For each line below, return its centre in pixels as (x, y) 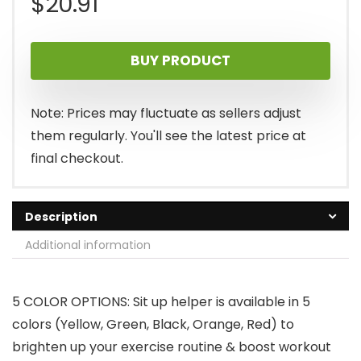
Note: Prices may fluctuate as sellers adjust (166, 114)
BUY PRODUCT (180, 61)
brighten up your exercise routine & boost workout (172, 347)
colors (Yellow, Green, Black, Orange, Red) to (153, 325)
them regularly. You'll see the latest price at (168, 136)
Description (61, 217)
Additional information (88, 245)
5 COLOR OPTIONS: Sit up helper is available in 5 (161, 302)
